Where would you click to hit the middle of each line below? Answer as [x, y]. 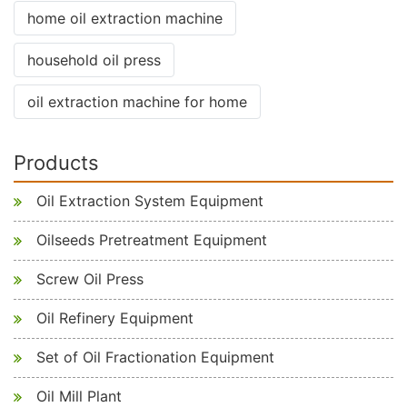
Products [56, 163]
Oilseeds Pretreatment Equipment [152, 240]
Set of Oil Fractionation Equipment [155, 357]
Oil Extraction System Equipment [150, 201]
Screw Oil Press [90, 279]
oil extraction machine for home [137, 102]
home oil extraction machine [125, 19]
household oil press [94, 60]
